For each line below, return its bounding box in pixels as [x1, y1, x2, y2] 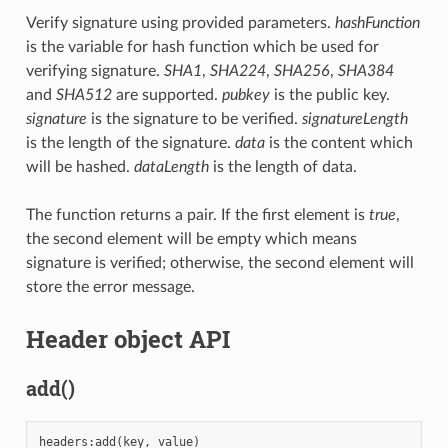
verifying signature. [25, 63, 164, 80]
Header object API [25, 323, 230, 356]
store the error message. [25, 279, 195, 296]
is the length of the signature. [25, 135, 235, 152]
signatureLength [301, 111, 408, 128]
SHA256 [273, 63, 330, 80]
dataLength [133, 159, 209, 176]
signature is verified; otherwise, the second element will [25, 255, 414, 272]
